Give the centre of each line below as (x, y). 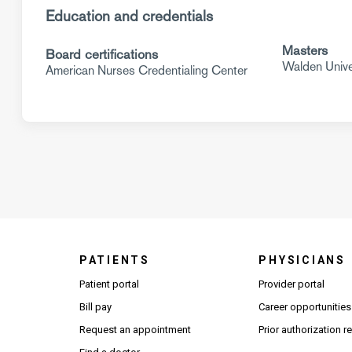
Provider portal (292, 284)
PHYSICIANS (302, 260)
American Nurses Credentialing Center (147, 70)
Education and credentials (129, 16)
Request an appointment (135, 330)
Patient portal (109, 284)
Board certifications (102, 54)
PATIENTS (114, 260)
